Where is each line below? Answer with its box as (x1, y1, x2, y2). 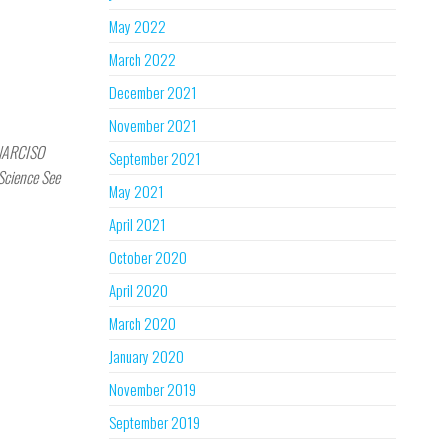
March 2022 (108, 48, 176, 70)
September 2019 (108, 411, 200, 433)
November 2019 (108, 378, 196, 400)
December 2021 (108, 81, 197, 103)
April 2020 (108, 279, 168, 301)
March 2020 (108, 312, 176, 334)
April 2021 (108, 213, 166, 235)
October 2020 (108, 246, 187, 268)
